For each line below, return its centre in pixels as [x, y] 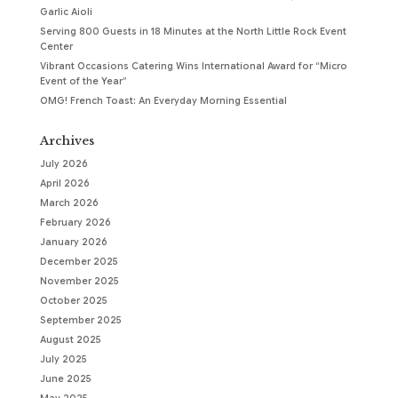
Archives [67, 140]
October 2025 [73, 300]
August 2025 [70, 339]
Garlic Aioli [66, 12]
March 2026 [69, 203]
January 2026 [73, 242]
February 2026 [75, 222]
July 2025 [63, 359]
